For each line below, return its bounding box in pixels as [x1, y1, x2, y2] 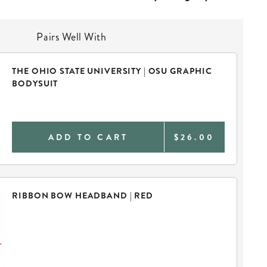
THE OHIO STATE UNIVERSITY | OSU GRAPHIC [12, 64, 213, 77]
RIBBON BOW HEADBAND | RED [12, 189, 153, 202]
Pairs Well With [43, 29, 107, 45]
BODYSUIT [12, 77, 58, 90]
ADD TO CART [48, 131, 129, 143]
